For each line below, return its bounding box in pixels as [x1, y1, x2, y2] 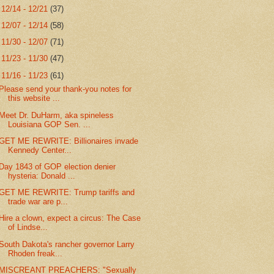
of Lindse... [8, 223, 48, 232]
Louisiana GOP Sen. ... [8, 119, 91, 129]
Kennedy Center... [8, 145, 72, 155]
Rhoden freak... [8, 248, 63, 258]
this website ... [8, 94, 61, 103]
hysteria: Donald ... [8, 171, 76, 180]
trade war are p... [8, 197, 68, 207]
